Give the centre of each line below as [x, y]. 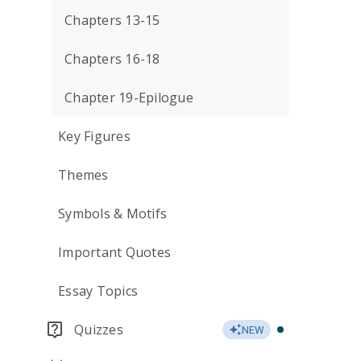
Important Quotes [114, 252]
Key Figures [94, 136]
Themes [83, 175]
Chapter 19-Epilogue [129, 98]
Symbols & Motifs [112, 214]
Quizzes [99, 330]
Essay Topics [98, 291]
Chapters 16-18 [112, 59]
